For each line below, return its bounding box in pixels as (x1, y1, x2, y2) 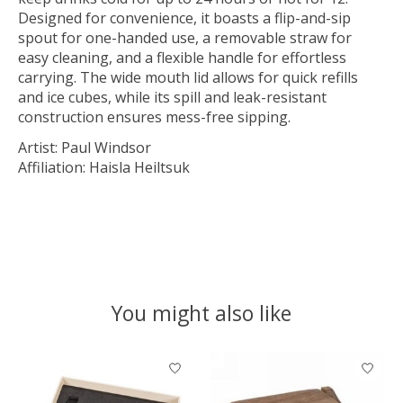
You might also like (112, 298, 291, 327)
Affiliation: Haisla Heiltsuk (18, 157, 190, 177)
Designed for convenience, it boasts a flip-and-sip (18, 7, 351, 28)
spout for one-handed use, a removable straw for (18, 27, 352, 48)
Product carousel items (18, 351, 173, 372)
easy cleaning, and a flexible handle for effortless (18, 47, 346, 67)
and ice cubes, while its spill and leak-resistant (18, 86, 327, 107)
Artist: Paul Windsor (18, 137, 151, 157)
